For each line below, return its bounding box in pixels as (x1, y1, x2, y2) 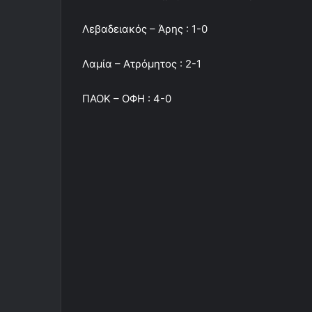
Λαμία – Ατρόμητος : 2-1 (82, 57, 201, 71)
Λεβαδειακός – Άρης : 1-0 (82, 22, 208, 36)
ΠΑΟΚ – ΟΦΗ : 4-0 (82, 92, 171, 106)
